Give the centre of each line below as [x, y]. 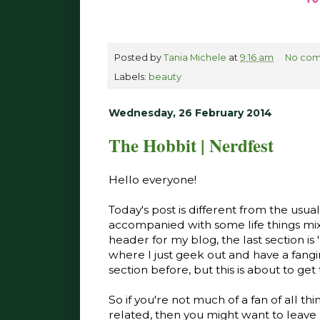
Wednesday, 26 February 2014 [190, 112]
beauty [165, 76]
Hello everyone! [152, 180]
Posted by [139, 57]
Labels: [131, 76]
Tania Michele [195, 57]
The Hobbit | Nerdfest [191, 146]
